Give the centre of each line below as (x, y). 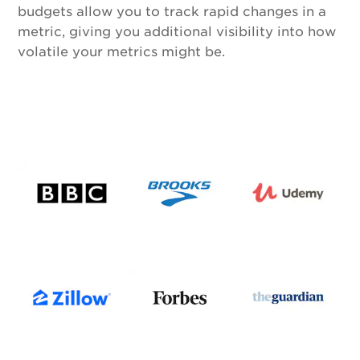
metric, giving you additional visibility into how (177, 32)
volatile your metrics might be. (122, 52)
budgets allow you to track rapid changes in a (172, 12)
